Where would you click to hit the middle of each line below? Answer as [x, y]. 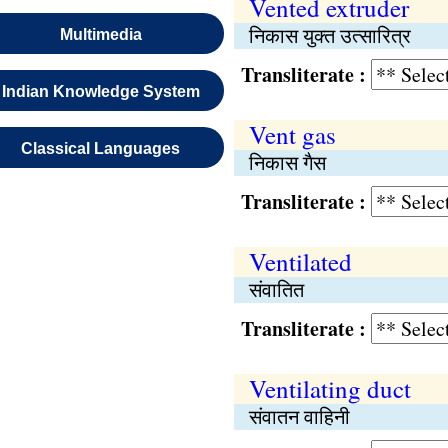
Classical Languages [101, 148]
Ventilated [300, 261]
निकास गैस [287, 162]
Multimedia [100, 34]
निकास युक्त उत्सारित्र [329, 35]
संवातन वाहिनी [299, 416]
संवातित [276, 289]
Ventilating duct [329, 388]
